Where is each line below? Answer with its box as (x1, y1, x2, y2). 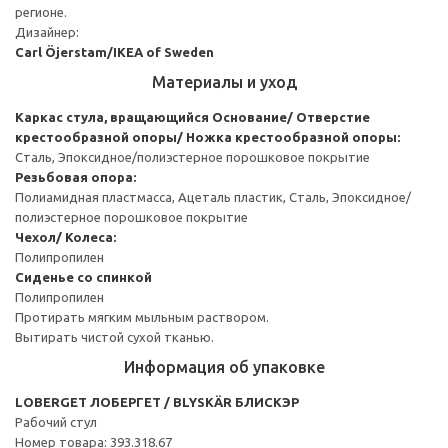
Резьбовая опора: (15, 169, 136, 184)
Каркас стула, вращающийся (15, 109, 209, 124)
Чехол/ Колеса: (15, 229, 116, 244)
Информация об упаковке (123, 357, 325, 376)
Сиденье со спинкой (15, 269, 152, 284)
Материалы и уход (151, 72, 297, 91)
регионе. (15, 4, 67, 19)
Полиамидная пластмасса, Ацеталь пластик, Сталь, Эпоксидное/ (15, 189, 411, 204)
